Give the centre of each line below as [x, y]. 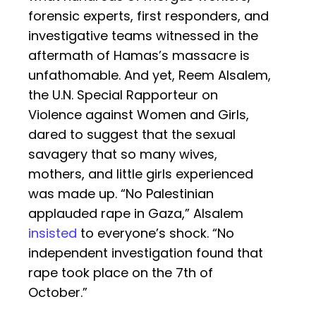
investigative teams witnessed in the [143, 36]
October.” [58, 293]
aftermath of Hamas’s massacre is [139, 56]
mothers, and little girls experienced [141, 174]
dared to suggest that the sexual [132, 135]
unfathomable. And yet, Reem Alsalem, [150, 75]
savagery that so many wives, [123, 154]
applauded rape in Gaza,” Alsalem [136, 214]
